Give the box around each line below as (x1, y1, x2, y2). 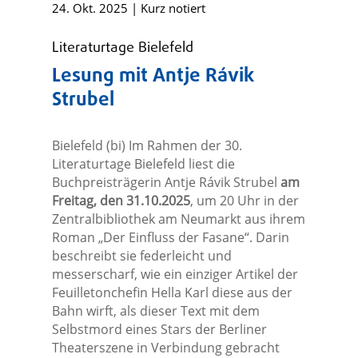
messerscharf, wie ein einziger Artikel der (51, 265, 298, 284)
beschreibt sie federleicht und (51, 247, 232, 265)
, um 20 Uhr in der (189, 192, 299, 210)
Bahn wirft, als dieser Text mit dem (51, 302, 260, 320)
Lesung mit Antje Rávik (51, 62, 254, 92)
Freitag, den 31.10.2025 (51, 192, 190, 210)
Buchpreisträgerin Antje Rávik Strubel (51, 173, 280, 192)
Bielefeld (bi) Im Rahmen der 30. (51, 137, 242, 155)
